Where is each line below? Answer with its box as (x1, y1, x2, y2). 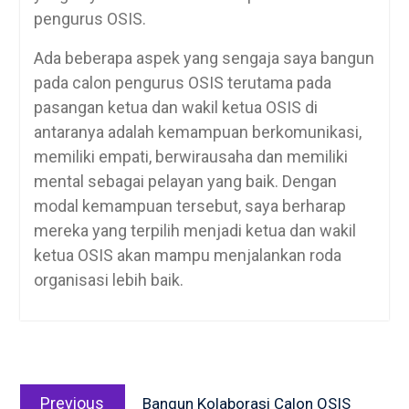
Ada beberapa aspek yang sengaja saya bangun (33, 47, 374, 68)
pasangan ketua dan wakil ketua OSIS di (33, 97, 318, 117)
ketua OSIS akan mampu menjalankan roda (33, 245, 341, 265)
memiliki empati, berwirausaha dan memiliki (33, 146, 348, 166)
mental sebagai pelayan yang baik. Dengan (33, 171, 337, 191)
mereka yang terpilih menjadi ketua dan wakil (33, 220, 356, 240)
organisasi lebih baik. (33, 269, 184, 289)
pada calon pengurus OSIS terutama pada (33, 72, 331, 92)
